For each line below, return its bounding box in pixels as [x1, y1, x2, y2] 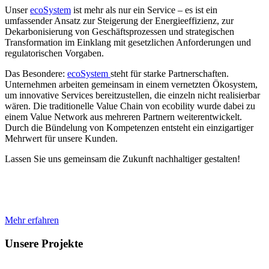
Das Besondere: [5, 68, 67, 79]
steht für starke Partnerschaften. [110, 68, 229, 79]
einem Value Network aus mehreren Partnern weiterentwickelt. [5, 112, 242, 122]
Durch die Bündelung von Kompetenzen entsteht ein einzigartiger [5, 122, 253, 133]
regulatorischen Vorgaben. [5, 48, 104, 59]
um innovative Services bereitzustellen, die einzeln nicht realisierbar [5, 90, 260, 101]
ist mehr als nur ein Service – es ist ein [71, 5, 217, 16]
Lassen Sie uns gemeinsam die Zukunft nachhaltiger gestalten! [5, 154, 240, 165]
